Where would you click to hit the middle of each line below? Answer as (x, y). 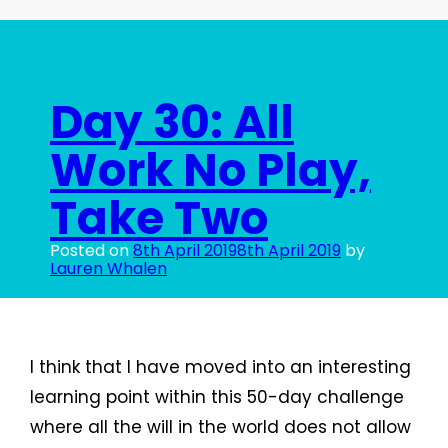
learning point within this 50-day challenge (217, 397)
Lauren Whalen (108, 269)
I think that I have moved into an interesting (220, 367)
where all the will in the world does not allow (220, 427)
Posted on (91, 251)
